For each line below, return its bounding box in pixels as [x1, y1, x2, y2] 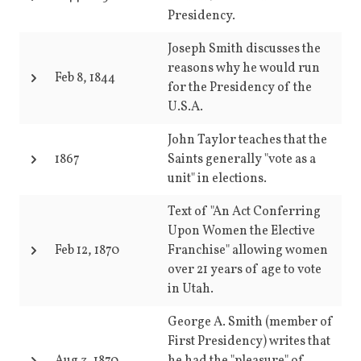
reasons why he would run [168, 60, 320, 77]
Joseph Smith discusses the [168, 40, 321, 58]
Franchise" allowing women [168, 242, 328, 259]
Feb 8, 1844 [55, 69, 115, 87]
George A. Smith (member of [168, 313, 334, 331]
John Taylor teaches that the [168, 131, 327, 149]
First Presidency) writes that [168, 333, 330, 351]
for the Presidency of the [168, 79, 312, 97]
